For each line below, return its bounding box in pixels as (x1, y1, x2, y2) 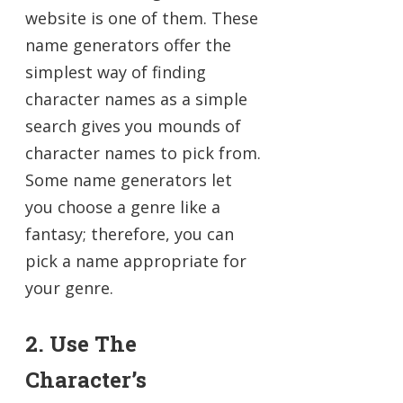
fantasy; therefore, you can (25, 222, 234, 245)
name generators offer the (25, 33, 231, 56)
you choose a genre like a (25, 195, 220, 218)
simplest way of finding (25, 60, 206, 83)
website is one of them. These (25, 6, 258, 29)
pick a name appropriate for (25, 249, 246, 272)
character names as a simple (25, 87, 247, 110)
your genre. (25, 276, 113, 299)
